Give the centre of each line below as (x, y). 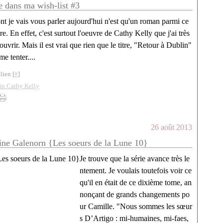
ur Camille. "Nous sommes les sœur (136, 206)
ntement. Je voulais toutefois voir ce (136, 170)
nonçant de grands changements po (135, 194)
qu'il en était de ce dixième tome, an (136, 182)
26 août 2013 (171, 127)
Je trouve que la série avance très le (135, 159)
